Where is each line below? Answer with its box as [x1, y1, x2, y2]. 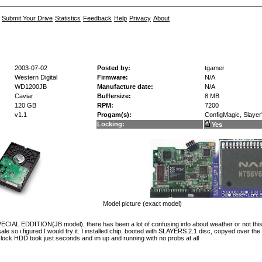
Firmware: [96, 74, 128, 81]
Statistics [55, 15, 81, 22]
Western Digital [14, 74, 57, 81]
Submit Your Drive [2, 15, 53, 22]
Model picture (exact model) [103, 200, 182, 207]
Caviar [14, 92, 33, 99]
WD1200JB [14, 83, 47, 90]
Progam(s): [96, 111, 132, 118]
